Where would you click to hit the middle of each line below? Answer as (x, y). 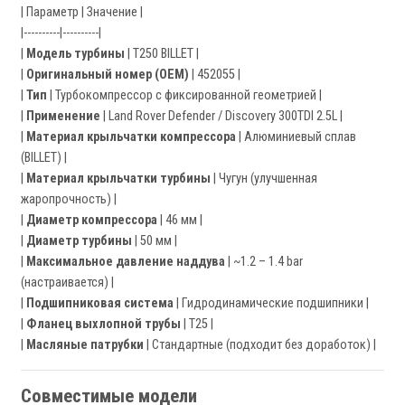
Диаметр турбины (79, 241)
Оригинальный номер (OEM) (108, 75)
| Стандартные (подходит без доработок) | (260, 345)
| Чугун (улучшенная (264, 179)
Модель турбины (75, 54)
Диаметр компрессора (92, 221)
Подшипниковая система (100, 304)
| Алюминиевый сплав (296, 137)
